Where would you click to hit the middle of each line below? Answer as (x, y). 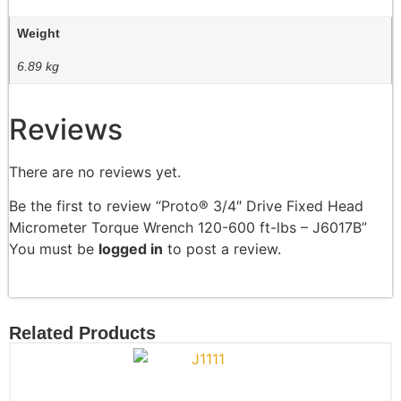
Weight (38, 34)
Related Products (82, 333)
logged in (131, 249)
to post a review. (222, 249)
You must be (54, 249)
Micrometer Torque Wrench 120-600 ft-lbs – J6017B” (188, 228)
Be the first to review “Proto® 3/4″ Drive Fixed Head (186, 206)
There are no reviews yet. (95, 172)
